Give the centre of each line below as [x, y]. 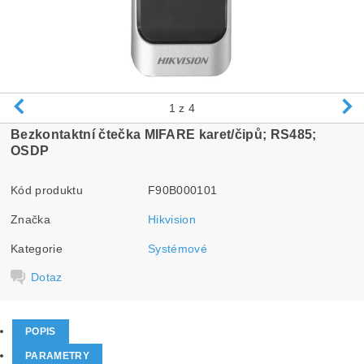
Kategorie [37, 248]
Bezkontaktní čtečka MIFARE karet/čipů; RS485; [164, 134]
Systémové [178, 248]
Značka [31, 219]
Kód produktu [47, 190]
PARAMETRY [57, 356]
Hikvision [172, 219]
